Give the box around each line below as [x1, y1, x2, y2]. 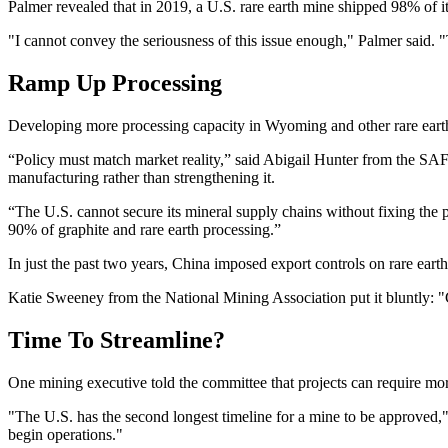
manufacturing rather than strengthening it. [8, 169, 279, 187]
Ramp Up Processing [8, 70, 222, 97]
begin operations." [8, 426, 123, 444]
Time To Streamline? [8, 327, 231, 354]
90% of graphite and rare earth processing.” [8, 221, 281, 239]
